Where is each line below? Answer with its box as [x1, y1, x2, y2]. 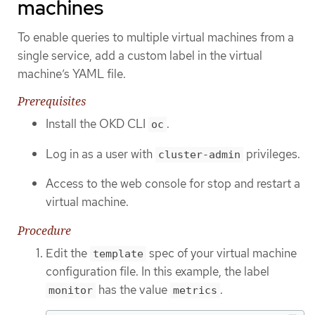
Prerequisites [18, 94, 86, 110]
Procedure [18, 222, 71, 238]
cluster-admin [158, 148, 240, 161]
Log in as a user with [46, 146, 155, 162]
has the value [96, 281, 170, 297]
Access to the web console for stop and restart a [46, 176, 300, 192]
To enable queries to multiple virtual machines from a [18, 29, 294, 45]
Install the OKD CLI [46, 116, 148, 132]
